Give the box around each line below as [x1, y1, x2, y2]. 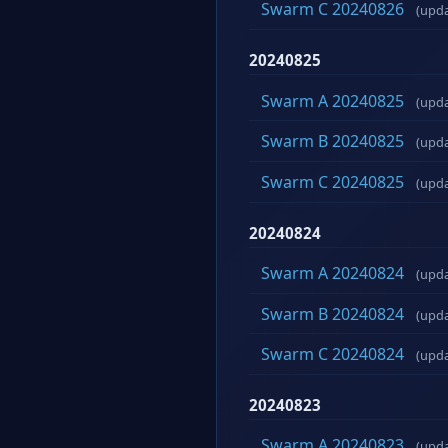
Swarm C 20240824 [261, 343, 404, 366]
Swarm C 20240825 [261, 170, 404, 193]
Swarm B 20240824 [261, 302, 404, 325]
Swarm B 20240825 [261, 130, 404, 153]
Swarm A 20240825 [261, 89, 404, 112]
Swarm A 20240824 [261, 262, 404, 285]
